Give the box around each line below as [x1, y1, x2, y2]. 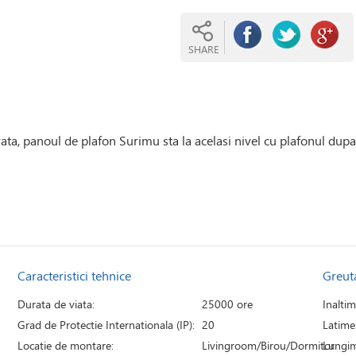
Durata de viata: [17, 296, 95, 313]
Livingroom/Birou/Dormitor [202, 337, 335, 354]
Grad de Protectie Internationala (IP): [17, 316, 195, 334]
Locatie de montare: [17, 337, 114, 354]
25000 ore [202, 296, 253, 313]
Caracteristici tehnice [17, 266, 132, 285]
